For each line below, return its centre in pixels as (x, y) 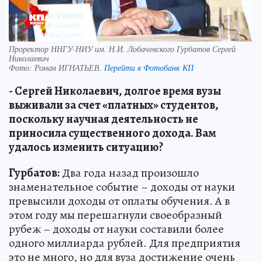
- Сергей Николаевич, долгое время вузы (115, 91)
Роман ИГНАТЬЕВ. (69, 68)
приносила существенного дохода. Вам (112, 133)
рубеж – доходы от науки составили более (116, 229)
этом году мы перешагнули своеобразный (116, 215)
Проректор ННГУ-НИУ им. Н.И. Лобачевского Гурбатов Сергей (122, 49)
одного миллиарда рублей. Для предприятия (125, 243)
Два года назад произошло (129, 173)
